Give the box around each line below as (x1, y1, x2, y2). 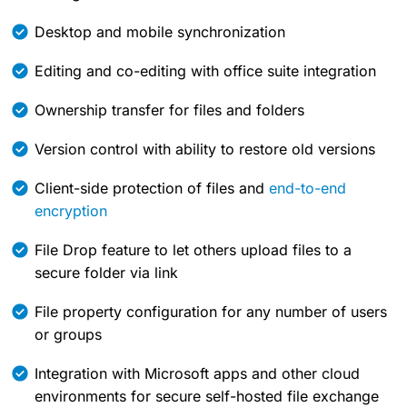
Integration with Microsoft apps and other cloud (35, 364, 360, 383)
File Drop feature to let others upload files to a (35, 241, 352, 260)
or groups (35, 325, 102, 344)
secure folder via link (35, 263, 178, 283)
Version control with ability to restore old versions (35, 140, 375, 159)
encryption (35, 202, 107, 221)
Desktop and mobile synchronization (35, 23, 285, 42)
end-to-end (269, 179, 346, 198)
